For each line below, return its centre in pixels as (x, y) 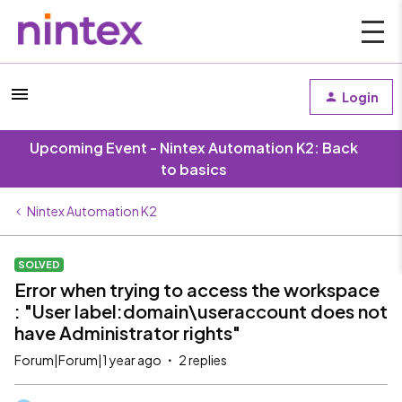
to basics (194, 169)
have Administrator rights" (127, 332)
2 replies (203, 360)
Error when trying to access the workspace (197, 289)
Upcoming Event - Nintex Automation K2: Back (194, 148)
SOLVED (39, 264)
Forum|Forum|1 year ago (88, 360)
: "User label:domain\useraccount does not (201, 311)
